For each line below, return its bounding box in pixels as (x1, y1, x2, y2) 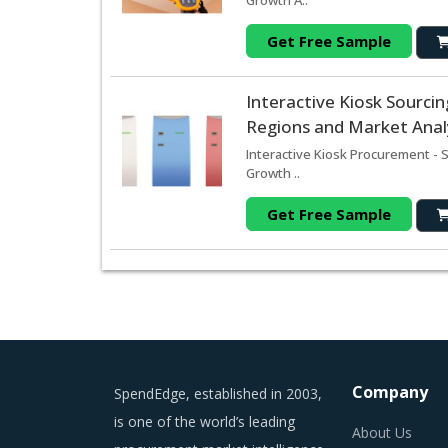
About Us (351, 423, 412, 443)
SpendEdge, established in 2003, (114, 384, 322, 404)
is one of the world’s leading (114, 412, 295, 432)
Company (351, 381, 428, 404)
